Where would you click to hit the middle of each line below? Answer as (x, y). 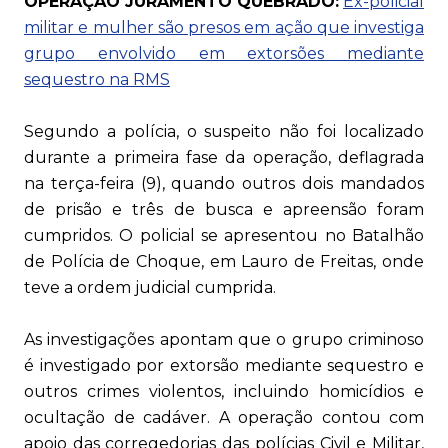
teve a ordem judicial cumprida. (150, 288)
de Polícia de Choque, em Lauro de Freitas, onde (224, 262)
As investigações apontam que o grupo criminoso (224, 340)
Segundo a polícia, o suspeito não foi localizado (224, 132)
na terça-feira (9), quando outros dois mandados (224, 184)
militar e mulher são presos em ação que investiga (224, 28)
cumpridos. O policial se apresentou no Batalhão (224, 236)
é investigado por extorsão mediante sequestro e (224, 366)
